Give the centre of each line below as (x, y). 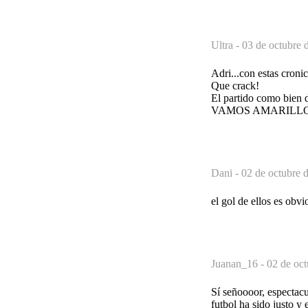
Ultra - (227, 45)
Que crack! (235, 85)
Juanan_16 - (239, 263)
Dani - (226, 173)
